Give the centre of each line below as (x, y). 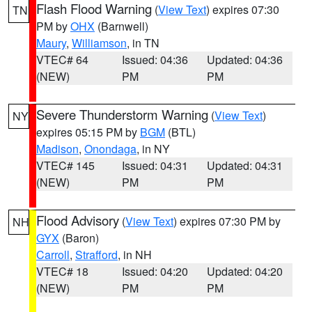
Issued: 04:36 (155, 60)
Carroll (53, 255)
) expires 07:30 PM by (227, 221)
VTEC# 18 (62, 271)
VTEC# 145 (65, 165)
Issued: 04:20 (155, 271)
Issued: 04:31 (155, 165)
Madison (57, 149)
